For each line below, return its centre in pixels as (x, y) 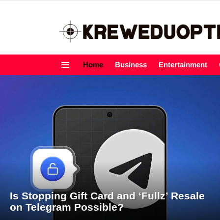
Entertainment (183, 65)
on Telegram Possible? (67, 207)
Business (131, 65)
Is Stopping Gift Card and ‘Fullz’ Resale (107, 196)
